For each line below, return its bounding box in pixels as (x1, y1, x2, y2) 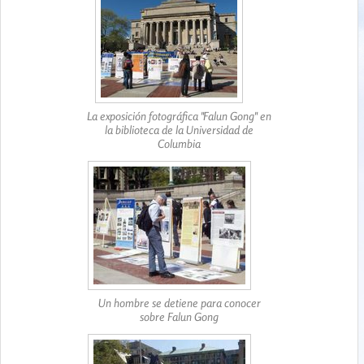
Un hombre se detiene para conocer (97, 296, 261, 310)
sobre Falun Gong (140, 310, 219, 324)
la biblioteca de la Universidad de (105, 123, 253, 137)
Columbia (158, 136, 201, 151)
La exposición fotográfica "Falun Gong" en (87, 109, 271, 123)
